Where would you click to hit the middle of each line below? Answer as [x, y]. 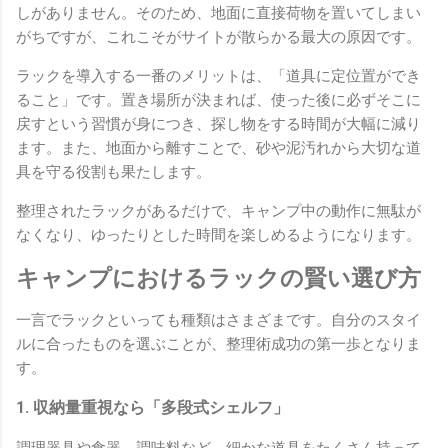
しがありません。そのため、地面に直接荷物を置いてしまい [218, 12]
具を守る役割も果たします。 [113, 171]
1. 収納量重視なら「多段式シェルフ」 [152, 408]
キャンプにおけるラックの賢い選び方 [218, 277]
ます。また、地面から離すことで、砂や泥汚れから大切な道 [218, 147]
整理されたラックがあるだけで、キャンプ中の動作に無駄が [218, 210]
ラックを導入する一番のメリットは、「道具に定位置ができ [218, 75]
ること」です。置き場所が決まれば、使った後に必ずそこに [218, 99]
